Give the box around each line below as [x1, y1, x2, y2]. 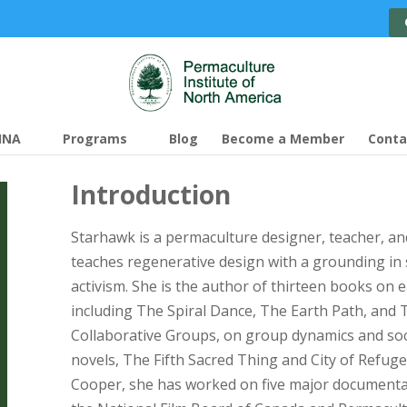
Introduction [71, 177, 231, 212]
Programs [63, 130, 127, 147]
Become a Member [222, 130, 344, 147]
